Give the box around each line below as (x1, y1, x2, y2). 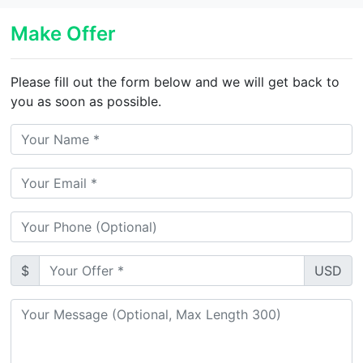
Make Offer (11, 21, 117, 45)
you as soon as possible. (11, 92, 162, 109)
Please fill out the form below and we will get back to (11, 73, 340, 90)
